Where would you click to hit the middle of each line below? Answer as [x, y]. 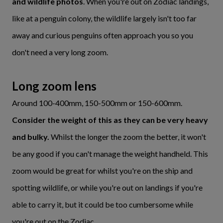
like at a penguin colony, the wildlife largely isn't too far [104, 18]
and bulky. [31, 137]
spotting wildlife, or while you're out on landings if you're [107, 187]
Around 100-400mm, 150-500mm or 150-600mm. [97, 103]
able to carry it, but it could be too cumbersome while [103, 204]
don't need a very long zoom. [60, 52]
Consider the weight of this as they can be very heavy [110, 120]
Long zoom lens [54, 86]
